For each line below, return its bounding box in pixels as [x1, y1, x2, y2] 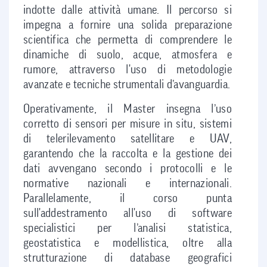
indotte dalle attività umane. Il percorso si [23, 4, 232, 17]
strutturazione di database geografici [23, 252, 232, 265]
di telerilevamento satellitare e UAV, [23, 133, 232, 145]
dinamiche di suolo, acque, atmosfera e [23, 49, 232, 61]
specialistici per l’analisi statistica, [23, 222, 232, 235]
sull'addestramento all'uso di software [23, 207, 232, 220]
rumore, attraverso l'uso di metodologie [23, 64, 232, 76]
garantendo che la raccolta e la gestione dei [23, 148, 232, 160]
